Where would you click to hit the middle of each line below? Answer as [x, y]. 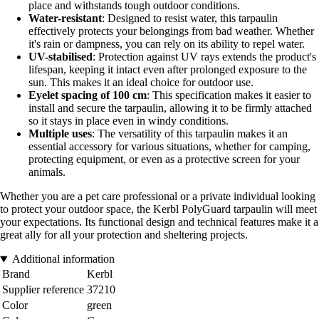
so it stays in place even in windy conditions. [129, 121]
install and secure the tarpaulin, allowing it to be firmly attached [170, 108]
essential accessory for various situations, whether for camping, [169, 147]
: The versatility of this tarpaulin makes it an [190, 134]
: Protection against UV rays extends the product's [204, 57]
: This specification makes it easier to [229, 95]
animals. [47, 172]
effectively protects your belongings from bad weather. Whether [171, 31]
